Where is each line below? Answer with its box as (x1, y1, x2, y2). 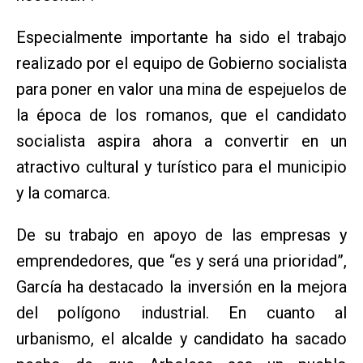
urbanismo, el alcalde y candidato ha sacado (16, 329, 347, 349)
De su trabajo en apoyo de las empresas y (16, 225, 347, 246)
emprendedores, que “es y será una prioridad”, (16, 251, 347, 271)
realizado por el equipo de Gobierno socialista (16, 53, 347, 74)
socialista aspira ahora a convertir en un (16, 131, 347, 152)
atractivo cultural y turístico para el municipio (16, 157, 347, 177)
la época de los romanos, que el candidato (16, 105, 347, 126)
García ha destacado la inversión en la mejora (16, 277, 347, 297)
